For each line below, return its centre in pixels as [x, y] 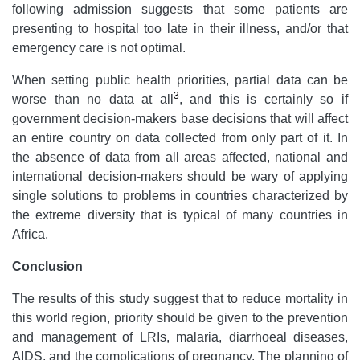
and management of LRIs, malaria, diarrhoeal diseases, [180, 337]
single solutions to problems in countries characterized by [180, 195]
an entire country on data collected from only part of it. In [180, 137]
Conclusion [47, 266]
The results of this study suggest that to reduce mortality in [180, 298]
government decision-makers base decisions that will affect [180, 118]
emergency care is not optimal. [99, 47]
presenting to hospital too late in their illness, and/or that [180, 28]
